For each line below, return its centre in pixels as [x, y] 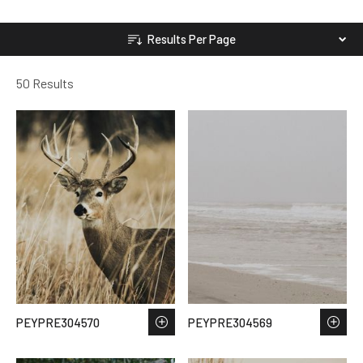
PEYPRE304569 [230, 322]
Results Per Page [191, 38]
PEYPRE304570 [58, 322]
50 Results [45, 83]
